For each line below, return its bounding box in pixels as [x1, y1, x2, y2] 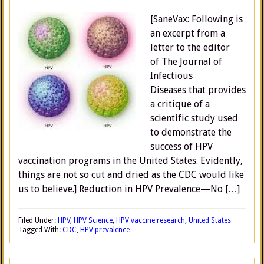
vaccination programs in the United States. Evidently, [18, 155, 243, 166]
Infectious [150, 70, 193, 81]
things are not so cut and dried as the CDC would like [18, 169, 244, 180]
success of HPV [150, 141, 213, 152]
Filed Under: [18, 216, 58, 225]
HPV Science [74, 216, 113, 225]
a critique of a [150, 98, 210, 110]
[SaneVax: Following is [150, 14, 243, 25]
